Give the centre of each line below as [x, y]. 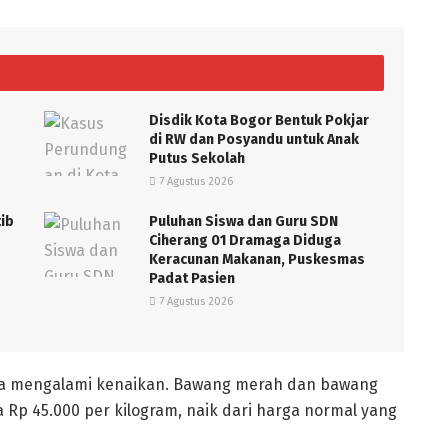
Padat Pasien [192, 279]
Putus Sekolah [197, 159]
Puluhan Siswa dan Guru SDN [243, 222]
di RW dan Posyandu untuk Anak [254, 140]
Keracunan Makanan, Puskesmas [257, 260]
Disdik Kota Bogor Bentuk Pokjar [259, 121]
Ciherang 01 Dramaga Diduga [245, 241]
